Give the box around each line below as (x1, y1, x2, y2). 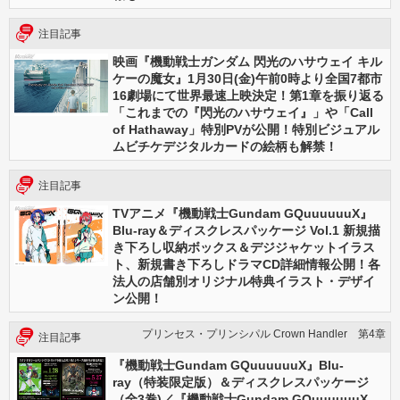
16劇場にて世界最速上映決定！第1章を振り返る (112, 88, 384, 103)
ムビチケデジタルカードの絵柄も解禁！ (112, 139, 337, 154)
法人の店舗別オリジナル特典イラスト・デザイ (112, 274, 375, 288)
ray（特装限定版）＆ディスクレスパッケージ (112, 375, 369, 389)
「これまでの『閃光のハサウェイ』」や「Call (112, 105, 373, 120)
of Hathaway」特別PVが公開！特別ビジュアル (112, 122, 379, 137)
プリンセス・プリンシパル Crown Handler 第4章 (142, 328, 386, 340)
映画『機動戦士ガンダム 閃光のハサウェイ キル (112, 54, 382, 69)
